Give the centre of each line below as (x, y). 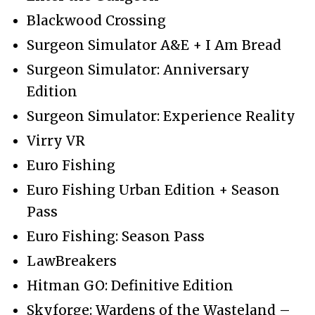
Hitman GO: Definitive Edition (130, 285)
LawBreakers (72, 261)
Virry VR (56, 140)
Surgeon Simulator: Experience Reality (161, 116)
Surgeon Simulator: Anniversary (138, 69)
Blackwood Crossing (96, 20)
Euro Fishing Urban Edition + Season (153, 189)
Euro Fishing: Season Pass (116, 236)
